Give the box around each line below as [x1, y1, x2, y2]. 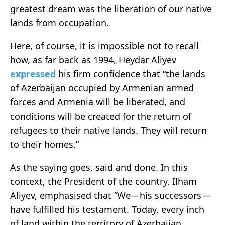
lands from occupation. [10, 16, 109, 29]
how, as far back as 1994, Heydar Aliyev [10, 53, 176, 66]
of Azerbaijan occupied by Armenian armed [10, 81, 194, 94]
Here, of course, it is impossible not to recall [10, 39, 199, 52]
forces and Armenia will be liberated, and [10, 95, 185, 108]
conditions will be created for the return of [10, 109, 191, 122]
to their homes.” [10, 138, 79, 150]
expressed [10, 67, 58, 80]
